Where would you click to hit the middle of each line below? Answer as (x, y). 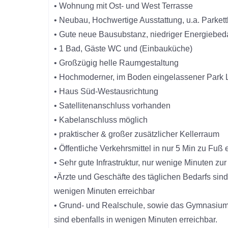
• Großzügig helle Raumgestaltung (117, 63)
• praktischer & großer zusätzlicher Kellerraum (137, 134)
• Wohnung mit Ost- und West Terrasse (124, 6)
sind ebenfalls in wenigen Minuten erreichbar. (136, 219)
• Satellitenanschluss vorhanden (112, 105)
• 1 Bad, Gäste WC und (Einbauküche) (123, 48)
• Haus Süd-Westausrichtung (106, 91)
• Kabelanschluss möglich (101, 120)
